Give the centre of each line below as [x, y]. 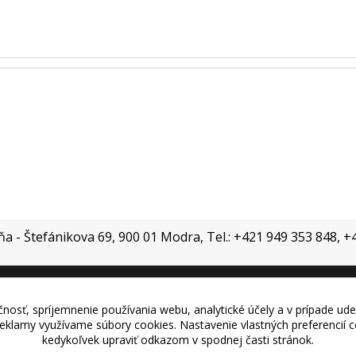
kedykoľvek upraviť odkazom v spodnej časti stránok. [178, 340]
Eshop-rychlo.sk [228, 311]
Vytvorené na [124, 311]
